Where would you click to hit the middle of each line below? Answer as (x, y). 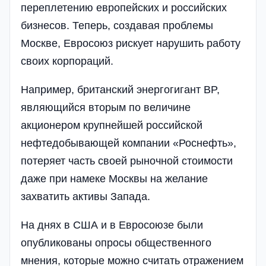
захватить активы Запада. (85, 196)
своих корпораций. (67, 61)
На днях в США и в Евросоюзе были (112, 225)
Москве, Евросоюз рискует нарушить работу (131, 43)
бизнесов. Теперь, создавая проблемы (117, 25)
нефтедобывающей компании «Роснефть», (129, 143)
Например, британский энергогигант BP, (120, 89)
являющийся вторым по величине (106, 107)
